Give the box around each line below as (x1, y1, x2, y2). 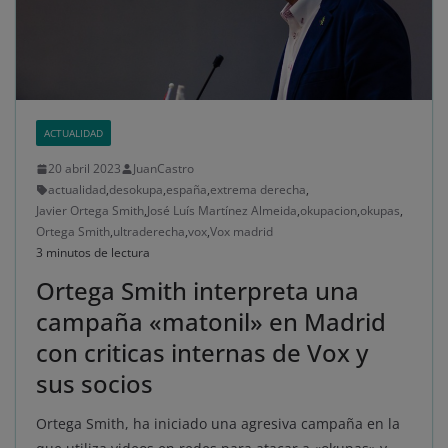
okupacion (300, 202, 357, 220)
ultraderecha (113, 223, 185, 241)
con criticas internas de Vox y (36, 336, 368, 370)
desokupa (109, 181, 163, 199)
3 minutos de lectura (36, 244, 150, 262)
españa (166, 181, 207, 199)
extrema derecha (210, 181, 306, 199)
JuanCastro (133, 160, 194, 178)
